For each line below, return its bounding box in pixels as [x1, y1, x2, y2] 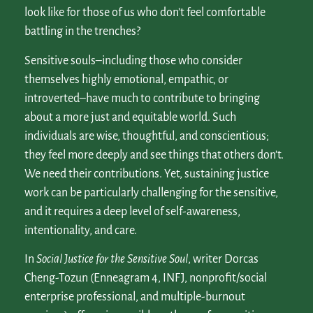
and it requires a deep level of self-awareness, [24, 205, 240, 218]
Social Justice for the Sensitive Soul [36, 253, 188, 266]
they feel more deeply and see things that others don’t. [24, 148, 284, 161]
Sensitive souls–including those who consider [24, 54, 242, 67]
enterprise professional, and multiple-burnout [24, 291, 245, 304]
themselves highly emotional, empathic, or [24, 73, 228, 86]
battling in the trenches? [24, 25, 140, 38]
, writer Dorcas [188, 253, 259, 266]
